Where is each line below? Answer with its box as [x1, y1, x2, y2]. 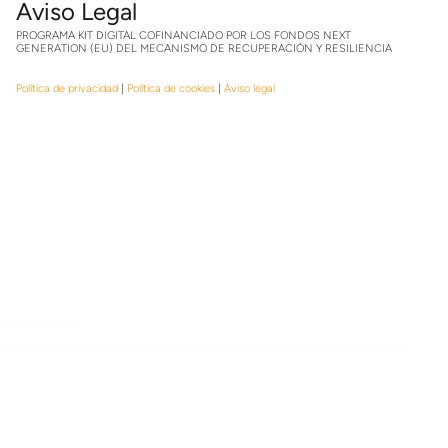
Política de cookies [126, 82, 215, 95]
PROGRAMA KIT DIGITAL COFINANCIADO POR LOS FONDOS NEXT [15, 29, 351, 42]
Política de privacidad [15, 82, 118, 95]
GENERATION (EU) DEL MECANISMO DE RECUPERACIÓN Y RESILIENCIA [15, 42, 392, 55]
